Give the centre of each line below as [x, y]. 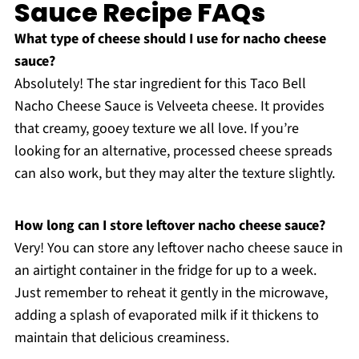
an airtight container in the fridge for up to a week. [165, 270]
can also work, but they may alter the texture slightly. [174, 173]
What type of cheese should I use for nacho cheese [170, 38]
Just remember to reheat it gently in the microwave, [171, 292]
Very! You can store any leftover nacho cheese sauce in [178, 248]
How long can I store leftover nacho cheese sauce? [169, 225]
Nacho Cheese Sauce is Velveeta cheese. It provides [169, 106]
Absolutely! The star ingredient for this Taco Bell [160, 83]
